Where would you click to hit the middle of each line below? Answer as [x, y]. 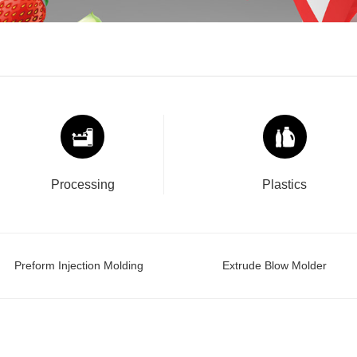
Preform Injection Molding [79, 265]
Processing [82, 184]
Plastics [285, 184]
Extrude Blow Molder [274, 265]
